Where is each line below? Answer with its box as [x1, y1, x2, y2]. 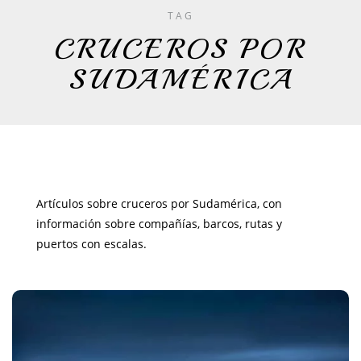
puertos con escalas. [36, 236, 147, 252]
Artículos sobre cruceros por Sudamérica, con [36, 196, 282, 212]
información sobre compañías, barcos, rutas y [36, 216, 282, 232]
